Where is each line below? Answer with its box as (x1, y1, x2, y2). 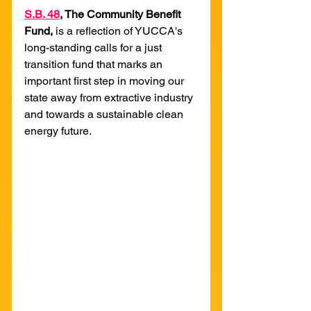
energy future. (24, 124, 92, 137)
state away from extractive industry (24, 90, 196, 104)
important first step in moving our (24, 74, 187, 87)
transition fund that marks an (24, 57, 165, 71)
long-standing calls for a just (24, 40, 165, 54)
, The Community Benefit (60, 7, 183, 21)
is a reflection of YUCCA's (56, 24, 185, 37)
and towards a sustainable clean (24, 107, 186, 121)
